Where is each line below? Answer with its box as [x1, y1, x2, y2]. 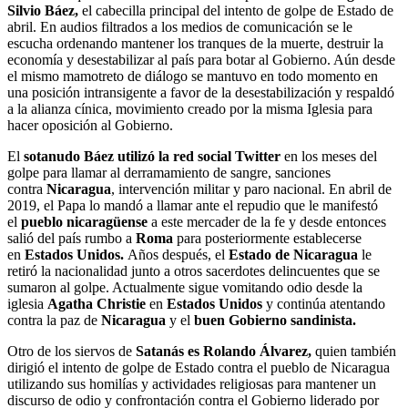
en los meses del [280, 148, 377, 164]
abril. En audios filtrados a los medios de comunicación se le [7, 18, 352, 35]
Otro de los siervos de [7, 342, 132, 359]
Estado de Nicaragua [229, 246, 362, 262]
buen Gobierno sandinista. [194, 311, 356, 328]
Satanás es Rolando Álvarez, [132, 342, 311, 359]
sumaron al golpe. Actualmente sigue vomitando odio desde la [7, 279, 362, 295]
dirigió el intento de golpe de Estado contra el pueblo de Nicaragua [7, 359, 390, 375]
